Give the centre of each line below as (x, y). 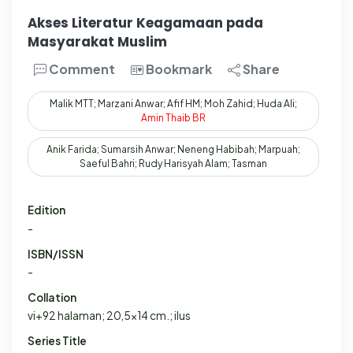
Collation (52, 297)
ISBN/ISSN (56, 254)
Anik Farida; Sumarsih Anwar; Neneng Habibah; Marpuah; (173, 149)
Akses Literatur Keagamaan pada (145, 22)
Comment (81, 69)
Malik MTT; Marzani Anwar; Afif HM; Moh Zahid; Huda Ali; (173, 103)
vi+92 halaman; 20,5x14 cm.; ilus (109, 316)
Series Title (57, 340)
